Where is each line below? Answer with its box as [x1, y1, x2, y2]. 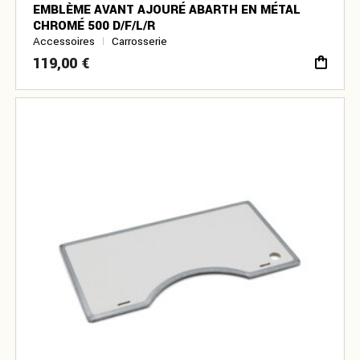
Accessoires [33, 34, 96, 50]
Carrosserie [112, 34, 168, 50]
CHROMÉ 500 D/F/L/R [33, 16, 156, 35]
